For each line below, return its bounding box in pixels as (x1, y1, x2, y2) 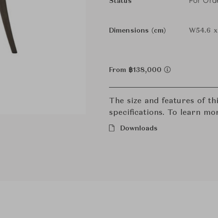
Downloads (120, 125, 158, 132)
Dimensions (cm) (109, 27, 166, 34)
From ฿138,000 (109, 67, 164, 73)
